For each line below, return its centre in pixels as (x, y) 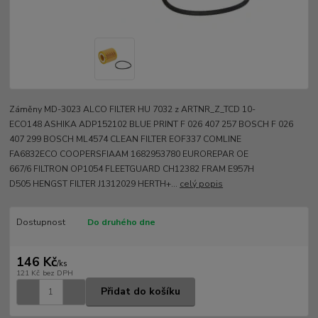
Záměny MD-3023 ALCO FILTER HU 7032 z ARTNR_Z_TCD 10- (133, 109)
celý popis (202, 183)
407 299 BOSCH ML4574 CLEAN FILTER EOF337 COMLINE (126, 139)
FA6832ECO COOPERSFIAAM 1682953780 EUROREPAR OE (129, 154)
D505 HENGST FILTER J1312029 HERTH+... (95, 183)
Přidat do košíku (141, 292)
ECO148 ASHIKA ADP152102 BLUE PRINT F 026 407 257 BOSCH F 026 (152, 124)
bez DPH (57, 273)
